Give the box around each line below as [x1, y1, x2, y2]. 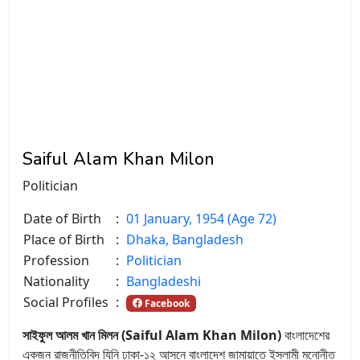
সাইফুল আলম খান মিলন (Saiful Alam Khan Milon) [22, 325, 281, 344]
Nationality [23, 272, 89, 290]
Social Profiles [23, 292, 108, 311]
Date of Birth [23, 209, 101, 227]
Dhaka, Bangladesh [126, 230, 243, 248]
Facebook [141, 296, 190, 310]
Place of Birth [23, 230, 104, 248]
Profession [23, 251, 89, 269]
